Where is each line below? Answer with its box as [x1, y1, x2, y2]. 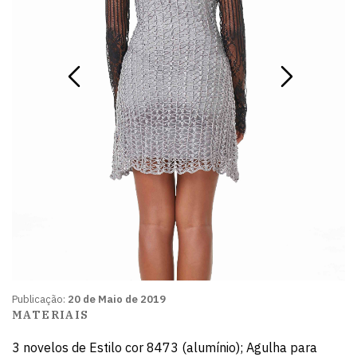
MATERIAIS [12, 308, 89, 322]
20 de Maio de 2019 [68, 292, 166, 306]
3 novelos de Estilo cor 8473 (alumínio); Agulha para [12, 339, 317, 355]
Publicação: [12, 292, 68, 306]
